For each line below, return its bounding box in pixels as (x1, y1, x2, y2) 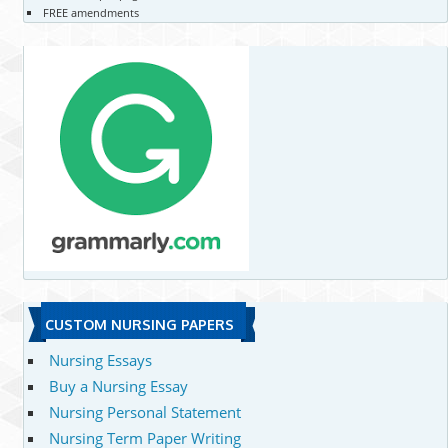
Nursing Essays (49, 350, 152, 370)
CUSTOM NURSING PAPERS (44, 315, 234, 333)
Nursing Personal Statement (49, 402, 241, 422)
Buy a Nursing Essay (49, 376, 188, 396)
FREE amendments (42, 5, 139, 20)
